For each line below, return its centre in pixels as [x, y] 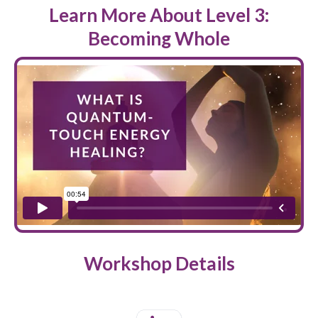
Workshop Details [159, 263]
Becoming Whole [159, 38]
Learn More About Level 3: [159, 15]
